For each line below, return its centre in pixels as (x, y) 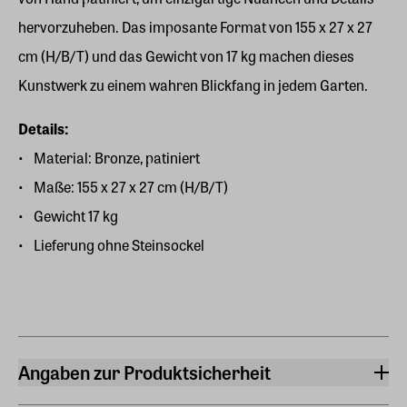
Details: (43, 128)
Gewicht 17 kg (76, 215)
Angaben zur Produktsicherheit (144, 372)
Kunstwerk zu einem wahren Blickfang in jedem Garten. (193, 84)
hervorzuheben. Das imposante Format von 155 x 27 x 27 (195, 26)
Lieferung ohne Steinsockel (119, 244)
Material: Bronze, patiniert (117, 157)
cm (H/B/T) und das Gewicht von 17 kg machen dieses (186, 55)
